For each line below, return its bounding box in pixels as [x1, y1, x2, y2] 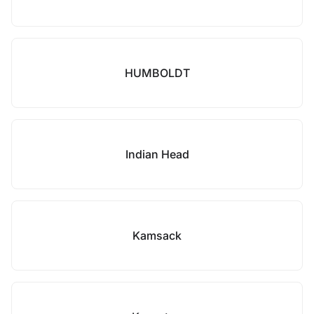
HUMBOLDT [124, 66, 190, 80]
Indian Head [125, 147, 189, 161]
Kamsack [132, 228, 182, 243]
